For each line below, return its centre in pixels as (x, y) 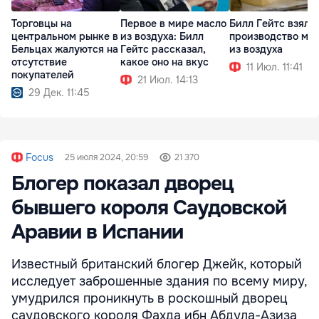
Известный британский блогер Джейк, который (157, 264)
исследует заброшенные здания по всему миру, (159, 281)
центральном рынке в (65, 37)
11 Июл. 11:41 (274, 67)
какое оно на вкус (164, 62)
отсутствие (39, 62)
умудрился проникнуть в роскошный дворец (150, 298)
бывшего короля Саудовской (149, 208)
